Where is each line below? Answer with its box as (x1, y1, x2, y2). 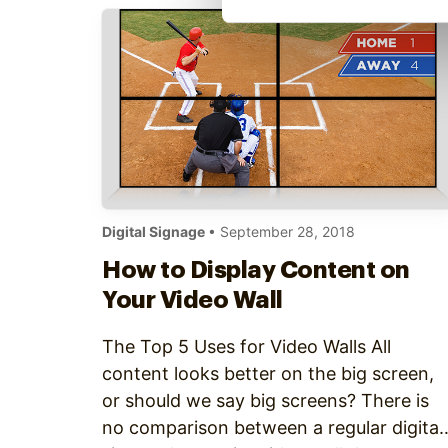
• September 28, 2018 (208, 223, 355, 240)
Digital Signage (102, 223, 208, 240)
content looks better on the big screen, (102, 363, 434, 384)
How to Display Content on (102, 258, 410, 282)
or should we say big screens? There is (102, 390, 429, 411)
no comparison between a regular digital (102, 417, 443, 438)
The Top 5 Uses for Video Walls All (102, 336, 391, 357)
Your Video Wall (102, 288, 283, 312)
